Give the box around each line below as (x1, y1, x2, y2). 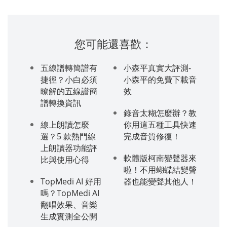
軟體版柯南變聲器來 (124, 152, 197, 164)
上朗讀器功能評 (41, 142, 97, 154)
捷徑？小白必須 (41, 73, 97, 85)
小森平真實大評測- (124, 62, 191, 73)
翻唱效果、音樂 (41, 199, 97, 210)
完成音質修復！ (124, 130, 180, 142)
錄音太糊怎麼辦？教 (124, 107, 197, 119)
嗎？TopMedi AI (41, 187, 99, 199)
